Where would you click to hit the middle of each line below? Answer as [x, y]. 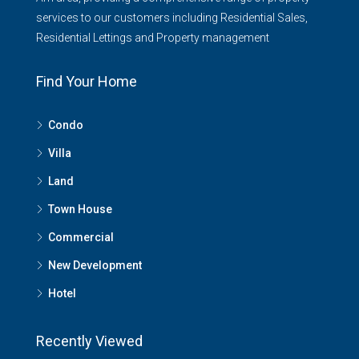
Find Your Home [87, 81]
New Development [95, 265]
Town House [80, 209]
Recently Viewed [89, 341]
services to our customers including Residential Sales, [172, 18]
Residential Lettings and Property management [153, 38]
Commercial [81, 237]
